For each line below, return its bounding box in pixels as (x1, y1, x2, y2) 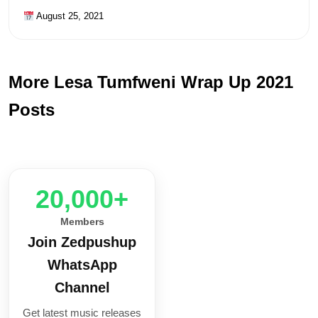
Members (60, 216, 104, 228)
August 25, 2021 (33, 11, 104, 22)
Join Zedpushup (28, 234, 136, 251)
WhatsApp (47, 257, 117, 273)
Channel (54, 280, 110, 296)
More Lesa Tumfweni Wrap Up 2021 (9, 72, 293, 92)
